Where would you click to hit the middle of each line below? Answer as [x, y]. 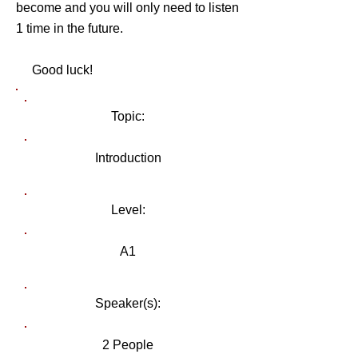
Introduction [128, 158]
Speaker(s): [128, 303]
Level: [128, 210]
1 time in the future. [70, 28]
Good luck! [54, 70]
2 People [128, 345]
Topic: [128, 116]
